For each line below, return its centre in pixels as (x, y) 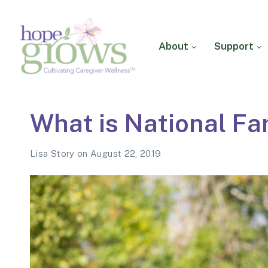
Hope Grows (63, 88)
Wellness (36, 114)
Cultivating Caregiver (61, 103)
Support (234, 46)
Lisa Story (54, 154)
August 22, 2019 (126, 154)
